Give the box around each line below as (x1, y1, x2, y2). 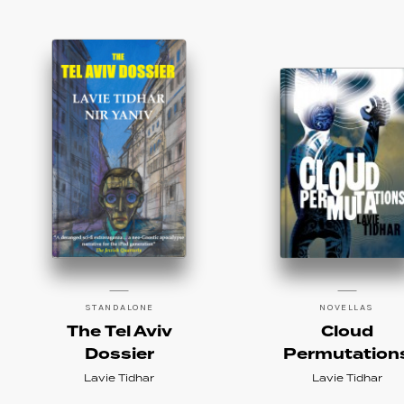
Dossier (84, 342, 154, 366)
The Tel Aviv (66, 319, 172, 344)
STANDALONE (84, 300, 154, 313)
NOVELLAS (319, 300, 374, 313)
